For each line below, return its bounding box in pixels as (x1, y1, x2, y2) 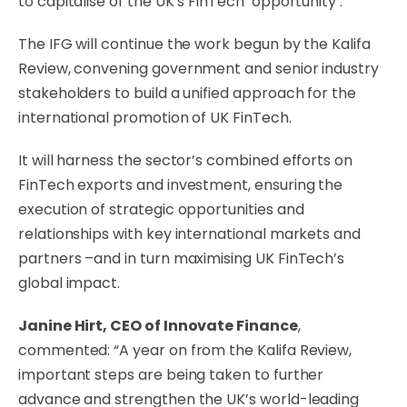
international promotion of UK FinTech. (18, 107, 292, 128)
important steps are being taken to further (18, 364, 324, 385)
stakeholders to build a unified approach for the (18, 83, 356, 104)
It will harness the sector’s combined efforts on (18, 150, 352, 171)
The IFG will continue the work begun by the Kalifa (18, 34, 371, 55)
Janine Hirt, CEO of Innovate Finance (18, 315, 298, 336)
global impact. (18, 273, 121, 293)
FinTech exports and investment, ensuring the (18, 174, 343, 195)
